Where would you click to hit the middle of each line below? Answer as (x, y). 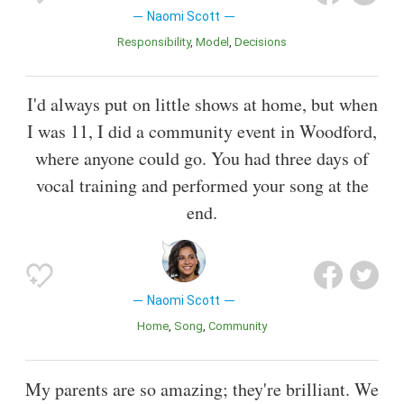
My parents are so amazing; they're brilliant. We (202, 389)
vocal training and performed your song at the (202, 186)
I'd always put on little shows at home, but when (202, 105)
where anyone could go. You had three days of (202, 159)
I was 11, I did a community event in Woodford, (202, 132)
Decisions (265, 42)
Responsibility (157, 42)
